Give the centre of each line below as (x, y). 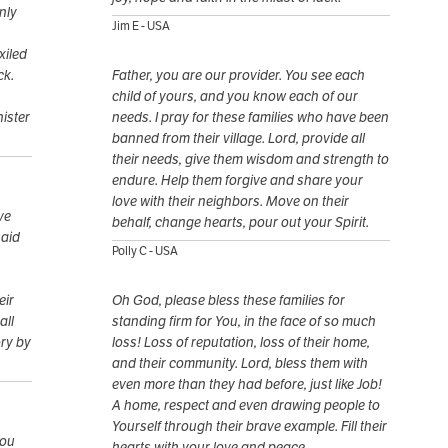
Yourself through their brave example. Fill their (249, 426)
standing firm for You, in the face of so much (244, 321)
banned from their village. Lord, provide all (238, 138)
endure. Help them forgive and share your (237, 180)
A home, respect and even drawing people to (246, 405)
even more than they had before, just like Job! (247, 384)
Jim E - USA (141, 26)
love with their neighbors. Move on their (230, 201)
